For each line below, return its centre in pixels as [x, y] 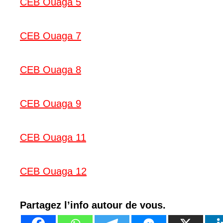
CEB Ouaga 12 [53, 171]
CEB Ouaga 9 [51, 103]
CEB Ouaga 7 [51, 36]
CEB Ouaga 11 [53, 137]
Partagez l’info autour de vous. [93, 205]
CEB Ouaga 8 [51, 69]
